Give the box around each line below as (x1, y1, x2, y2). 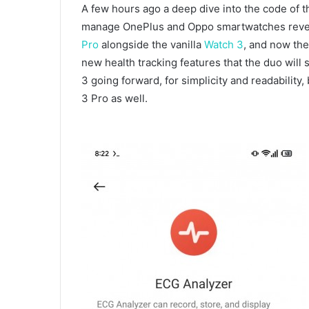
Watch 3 (204, 38, 243, 52)
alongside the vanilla (99, 38, 204, 52)
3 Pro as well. (81, 92, 148, 106)
